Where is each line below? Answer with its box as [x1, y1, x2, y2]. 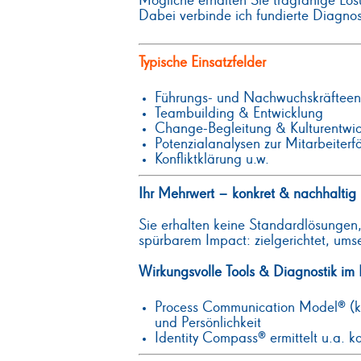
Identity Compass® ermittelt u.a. [155, 330, 349, 346]
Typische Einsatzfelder [139, 55, 266, 71]
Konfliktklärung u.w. [155, 151, 273, 168]
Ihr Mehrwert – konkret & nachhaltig [139, 186, 356, 202]
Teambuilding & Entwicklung [155, 106, 327, 122]
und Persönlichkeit [155, 315, 265, 331]
